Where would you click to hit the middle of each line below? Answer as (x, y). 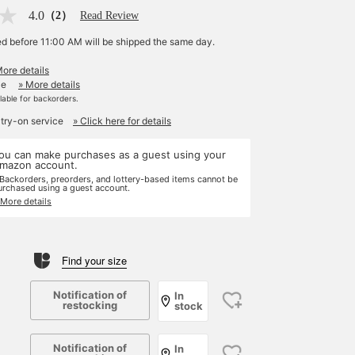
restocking (90, 305)
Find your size (94, 260)
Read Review (109, 15)
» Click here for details (122, 121)
